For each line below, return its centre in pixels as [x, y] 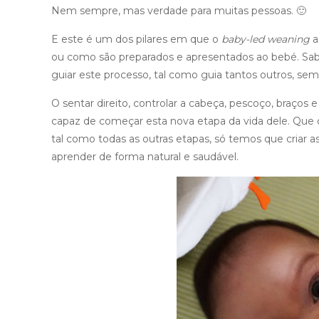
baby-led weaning [266, 39]
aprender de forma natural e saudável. [146, 157]
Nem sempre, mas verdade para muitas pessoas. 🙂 [179, 11]
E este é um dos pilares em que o [136, 39]
